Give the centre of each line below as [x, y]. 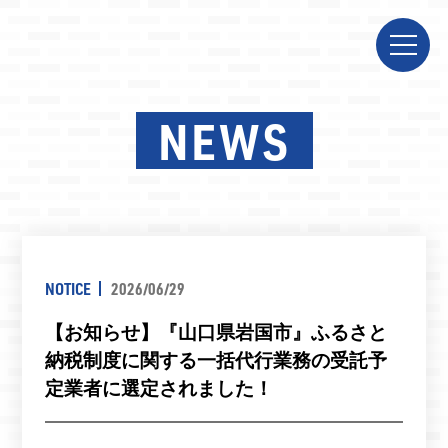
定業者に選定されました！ [158, 388]
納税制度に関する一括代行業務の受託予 [215, 360]
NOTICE [67, 288]
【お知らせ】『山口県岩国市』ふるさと [215, 332]
